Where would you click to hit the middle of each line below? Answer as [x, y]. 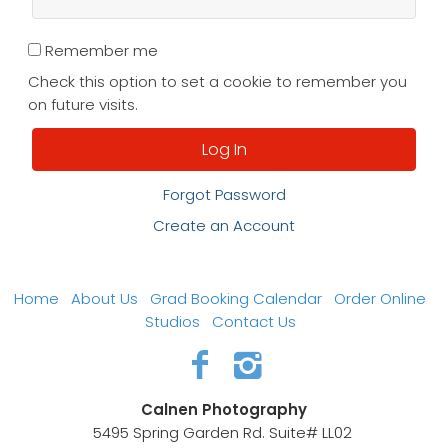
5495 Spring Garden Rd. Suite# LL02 [224, 432]
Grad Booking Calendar [236, 298]
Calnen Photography [224, 409]
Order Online [380, 298]
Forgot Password [224, 194]
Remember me [101, 50]
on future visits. [83, 104]
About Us [104, 298]
